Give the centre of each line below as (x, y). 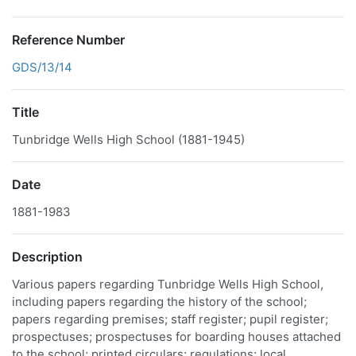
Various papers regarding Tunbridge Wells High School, (168, 284)
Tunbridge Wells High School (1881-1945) (128, 139)
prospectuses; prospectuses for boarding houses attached (176, 337)
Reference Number (68, 40)
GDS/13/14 (42, 67)
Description (47, 257)
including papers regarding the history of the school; (159, 302)
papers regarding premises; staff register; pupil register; (170, 319)
